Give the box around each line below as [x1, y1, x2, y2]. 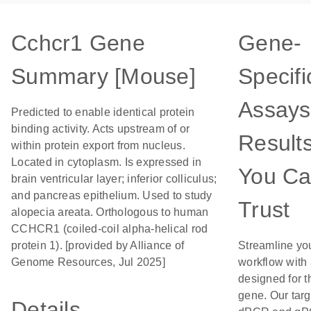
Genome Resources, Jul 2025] [11, 256, 165, 268]
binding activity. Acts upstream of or [11, 123, 190, 135]
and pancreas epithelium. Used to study [11, 190, 212, 201]
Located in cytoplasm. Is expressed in [11, 156, 202, 168]
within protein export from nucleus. [11, 140, 185, 151]
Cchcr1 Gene [11, 31, 145, 56]
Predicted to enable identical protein [11, 106, 195, 118]
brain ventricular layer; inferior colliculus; [11, 173, 217, 185]
